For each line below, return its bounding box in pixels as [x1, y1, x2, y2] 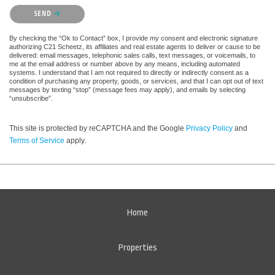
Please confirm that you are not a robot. [9, 2, 125, 12]
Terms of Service [9, 136, 64, 145]
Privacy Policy [186, 123, 233, 133]
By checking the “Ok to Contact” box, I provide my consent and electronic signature [9, 34, 258, 42]
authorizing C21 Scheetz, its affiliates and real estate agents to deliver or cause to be [9, 42, 260, 50]
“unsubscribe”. [9, 94, 53, 102]
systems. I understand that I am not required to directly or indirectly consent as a [9, 68, 249, 76]
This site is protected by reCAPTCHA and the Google [9, 123, 186, 133]
